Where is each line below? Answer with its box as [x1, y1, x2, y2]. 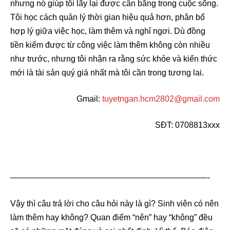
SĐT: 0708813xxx [155, 120, 220, 129]
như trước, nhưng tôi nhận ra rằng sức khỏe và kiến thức [10, 54, 217, 63]
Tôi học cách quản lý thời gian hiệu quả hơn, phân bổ [10, 12, 205, 22]
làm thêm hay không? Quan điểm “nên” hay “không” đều [10, 213, 213, 222]
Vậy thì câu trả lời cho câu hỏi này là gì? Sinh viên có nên [10, 199, 219, 208]
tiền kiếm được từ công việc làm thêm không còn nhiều [10, 40, 210, 49]
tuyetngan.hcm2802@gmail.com [102, 94, 220, 103]
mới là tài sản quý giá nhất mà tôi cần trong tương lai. [10, 68, 204, 77]
